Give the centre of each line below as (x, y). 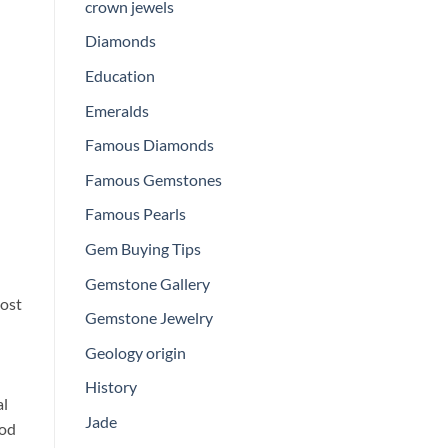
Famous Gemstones (153, 179)
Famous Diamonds (149, 145)
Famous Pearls (135, 214)
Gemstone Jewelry (148, 318)
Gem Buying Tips (142, 248)
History (110, 387)
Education (119, 75)
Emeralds (116, 110)
